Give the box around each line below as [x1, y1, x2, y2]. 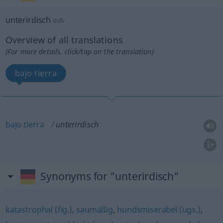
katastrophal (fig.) [5, 204, 72, 215]
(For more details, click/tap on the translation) [5, 47, 154, 56]
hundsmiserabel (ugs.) [117, 204, 201, 215]
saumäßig [76, 204, 113, 215]
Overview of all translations [5, 34, 123, 46]
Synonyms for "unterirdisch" [40, 169, 179, 183]
